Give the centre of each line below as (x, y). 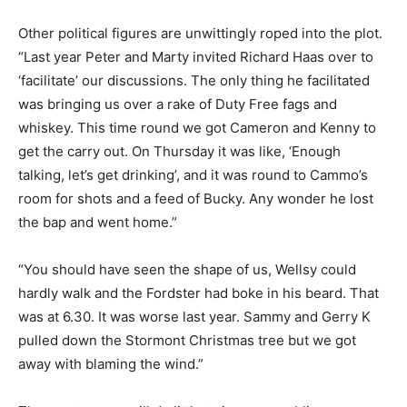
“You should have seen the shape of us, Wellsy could (187, 270)
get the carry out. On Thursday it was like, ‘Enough (179, 152)
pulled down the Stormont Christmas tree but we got (187, 341)
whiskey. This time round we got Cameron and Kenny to (197, 128)
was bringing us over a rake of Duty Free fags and (178, 104)
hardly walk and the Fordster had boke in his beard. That (199, 293)
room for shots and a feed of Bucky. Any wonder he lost (196, 199)
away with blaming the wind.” (111, 364)
